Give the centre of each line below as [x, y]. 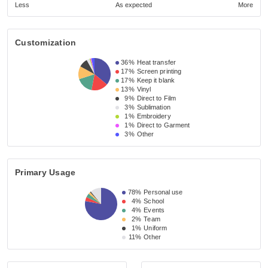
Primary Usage [45, 173]
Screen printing [159, 71]
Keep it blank [156, 80]
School [154, 201]
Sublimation [153, 107]
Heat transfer [156, 63]
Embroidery [154, 116]
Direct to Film [156, 98]
